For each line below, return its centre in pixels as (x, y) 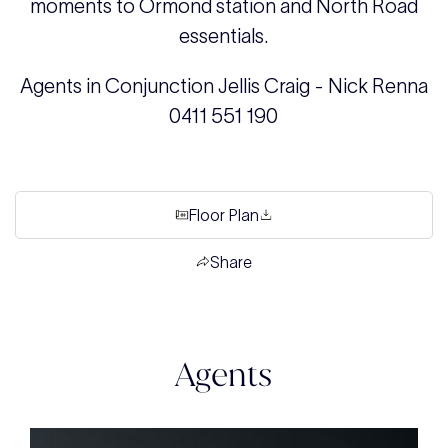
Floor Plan (223, 215)
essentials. (224, 36)
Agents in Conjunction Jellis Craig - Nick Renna (223, 86)
